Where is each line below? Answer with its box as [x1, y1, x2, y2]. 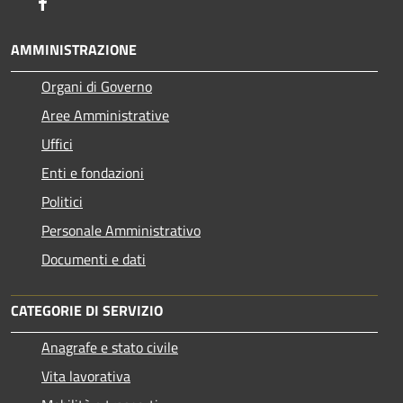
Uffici [41, 132, 73, 155]
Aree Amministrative [41, 103, 169, 126]
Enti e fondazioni [41, 161, 144, 184]
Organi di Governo [41, 75, 152, 97]
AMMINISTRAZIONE [11, 38, 137, 60]
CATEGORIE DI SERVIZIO [11, 299, 163, 321]
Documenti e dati [41, 247, 146, 270]
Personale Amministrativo [41, 219, 201, 241]
